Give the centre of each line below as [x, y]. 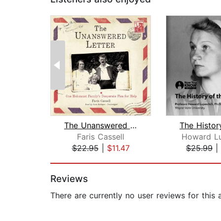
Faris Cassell [101, 137]
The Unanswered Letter [133, 126]
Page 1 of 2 [72, 159]
